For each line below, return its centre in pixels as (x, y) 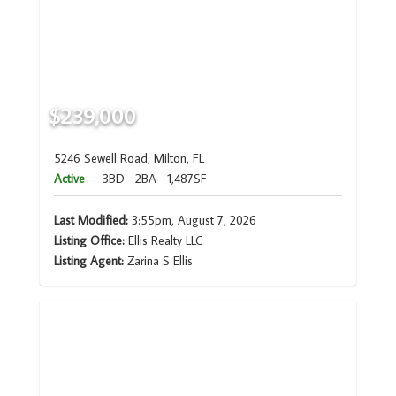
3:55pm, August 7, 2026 (192, 221)
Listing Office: (89, 241)
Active (69, 179)
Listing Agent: (90, 261)
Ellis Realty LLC (164, 241)
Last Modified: (91, 221)
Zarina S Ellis (160, 261)
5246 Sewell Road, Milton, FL (129, 159)
